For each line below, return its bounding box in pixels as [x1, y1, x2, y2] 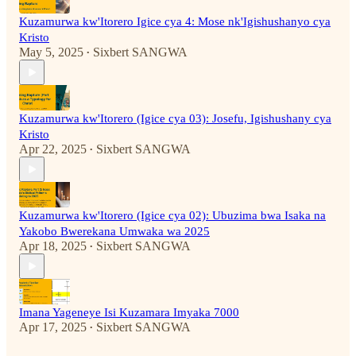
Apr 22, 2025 [19, 142, 87, 157]
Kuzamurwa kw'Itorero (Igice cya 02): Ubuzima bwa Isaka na [19, 209, 326, 222]
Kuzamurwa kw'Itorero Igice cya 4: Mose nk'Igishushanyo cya [19, 15, 331, 29]
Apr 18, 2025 [19, 239, 87, 253]
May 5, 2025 [19, 45, 83, 60]
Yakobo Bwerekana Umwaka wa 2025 [19, 225, 210, 238]
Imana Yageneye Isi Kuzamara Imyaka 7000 [19, 306, 239, 319]
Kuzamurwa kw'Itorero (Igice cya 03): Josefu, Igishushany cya [19, 112, 331, 126]
